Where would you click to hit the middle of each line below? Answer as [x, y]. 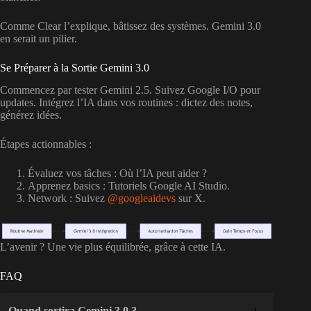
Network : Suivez [68, 199]
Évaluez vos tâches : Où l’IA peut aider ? [117, 174]
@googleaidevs [142, 199]
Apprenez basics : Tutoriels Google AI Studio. [129, 186]
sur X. [191, 199]
